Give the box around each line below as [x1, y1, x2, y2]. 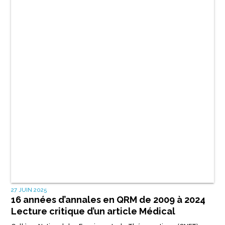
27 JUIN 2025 [11, 186, 47, 193]
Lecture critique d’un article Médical [11, 205, 175, 216]
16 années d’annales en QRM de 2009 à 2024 [11, 194, 205, 205]
